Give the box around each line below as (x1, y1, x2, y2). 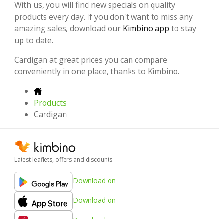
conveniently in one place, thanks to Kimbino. (14, 66, 179, 77)
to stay (169, 22, 196, 34)
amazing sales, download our (14, 22, 123, 34)
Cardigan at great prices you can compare (14, 54, 167, 65)
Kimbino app (123, 22, 169, 34)
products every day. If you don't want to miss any (14, 11, 193, 22)
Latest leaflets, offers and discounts (14, 155, 112, 164)
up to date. (14, 34, 53, 45)
